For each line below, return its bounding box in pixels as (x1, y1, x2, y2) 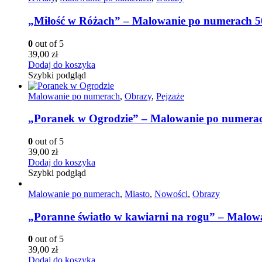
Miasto (125, 189, 150, 199)
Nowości (154, 189, 188, 199)
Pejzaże (156, 91, 184, 101)
